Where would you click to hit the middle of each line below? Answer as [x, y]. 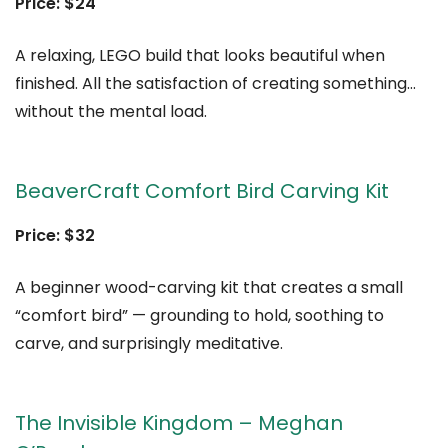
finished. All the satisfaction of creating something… [215, 84]
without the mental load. [111, 112]
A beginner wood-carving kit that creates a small [209, 288]
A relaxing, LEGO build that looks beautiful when [200, 56]
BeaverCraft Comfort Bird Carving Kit [202, 191]
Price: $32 [55, 236]
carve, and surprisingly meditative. [149, 344]
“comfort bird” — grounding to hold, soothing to [199, 316]
